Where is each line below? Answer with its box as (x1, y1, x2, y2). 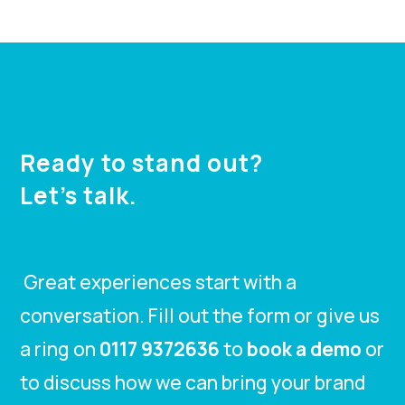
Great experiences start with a (20, 269, 297, 296)
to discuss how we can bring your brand (20, 370, 366, 396)
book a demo (247, 336, 363, 363)
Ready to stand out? (20, 146, 264, 180)
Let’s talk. (20, 179, 138, 212)
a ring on (20, 336, 100, 363)
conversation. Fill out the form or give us (20, 303, 381, 329)
